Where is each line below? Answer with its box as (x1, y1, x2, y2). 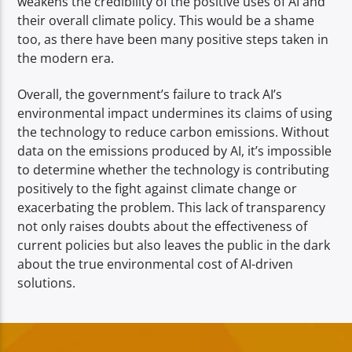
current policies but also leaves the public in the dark (17, 236, 331, 255)
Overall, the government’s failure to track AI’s (17, 86, 283, 104)
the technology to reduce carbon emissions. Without (17, 123, 330, 141)
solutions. (17, 274, 76, 292)
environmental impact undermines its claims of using (17, 104, 333, 123)
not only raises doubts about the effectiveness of (17, 218, 308, 236)
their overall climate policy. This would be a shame (17, 11, 315, 29)
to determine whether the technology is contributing (17, 161, 330, 179)
